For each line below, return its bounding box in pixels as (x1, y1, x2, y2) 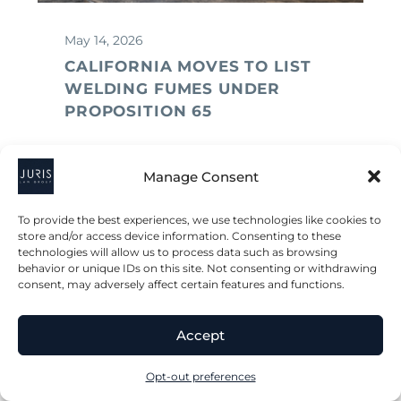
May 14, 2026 (64, 31, 143, 48)
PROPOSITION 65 (64, 101, 212, 120)
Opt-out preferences (145, 370, 256, 383)
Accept (176, 326, 225, 344)
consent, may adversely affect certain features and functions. (18, 277, 345, 291)
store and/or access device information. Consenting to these (18, 229, 341, 243)
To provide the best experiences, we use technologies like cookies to (18, 213, 381, 226)
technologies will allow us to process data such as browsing (18, 245, 337, 259)
